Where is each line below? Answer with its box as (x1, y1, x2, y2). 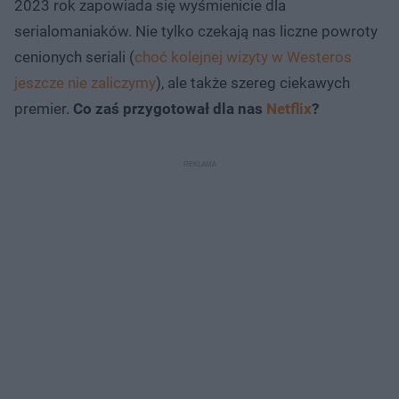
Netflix (266, 100, 312, 118)
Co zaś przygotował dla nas (73, 100, 266, 118)
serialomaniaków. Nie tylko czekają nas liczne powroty (14, 22, 378, 41)
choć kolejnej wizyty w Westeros (134, 48, 352, 67)
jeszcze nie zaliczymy (14, 74, 156, 93)
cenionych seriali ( (14, 48, 134, 67)
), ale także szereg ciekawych (156, 74, 350, 93)
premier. (14, 100, 73, 118)
